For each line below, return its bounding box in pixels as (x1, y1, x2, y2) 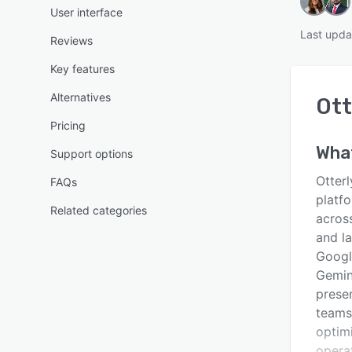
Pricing (50, 119, 86, 132)
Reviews (50, 34, 93, 47)
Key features (50, 62, 115, 75)
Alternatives (50, 90, 111, 104)
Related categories (50, 203, 147, 217)
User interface (50, 5, 123, 19)
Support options (50, 147, 133, 160)
